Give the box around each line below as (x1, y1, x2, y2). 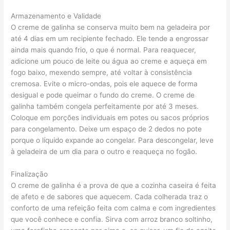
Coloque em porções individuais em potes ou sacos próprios (11, 113, 209, 122)
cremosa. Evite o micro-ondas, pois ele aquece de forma (11, 80, 198, 88)
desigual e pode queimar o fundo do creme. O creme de (11, 91, 195, 100)
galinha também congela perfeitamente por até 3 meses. (11, 102, 199, 111)
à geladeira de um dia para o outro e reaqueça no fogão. (11, 147, 198, 156)
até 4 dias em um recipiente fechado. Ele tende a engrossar (11, 34, 209, 43)
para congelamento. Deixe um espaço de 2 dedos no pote (11, 125, 202, 133)
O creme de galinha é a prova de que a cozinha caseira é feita (11, 181, 217, 190)
